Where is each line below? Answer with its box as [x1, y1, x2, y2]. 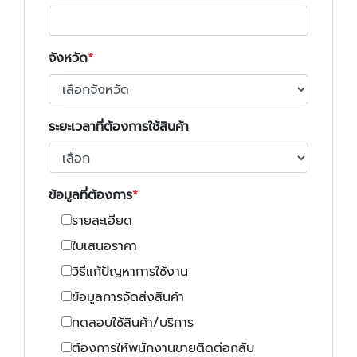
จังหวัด [49, 49, 88, 68]
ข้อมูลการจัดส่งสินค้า [72, 288, 184, 307]
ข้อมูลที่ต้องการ [49, 186, 132, 205]
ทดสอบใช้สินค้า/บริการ [72, 313, 194, 332]
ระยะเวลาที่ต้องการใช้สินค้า [49, 117, 189, 136]
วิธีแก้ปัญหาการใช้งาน [72, 262, 188, 281]
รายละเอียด [72, 211, 132, 230]
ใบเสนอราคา [72, 237, 137, 256]
